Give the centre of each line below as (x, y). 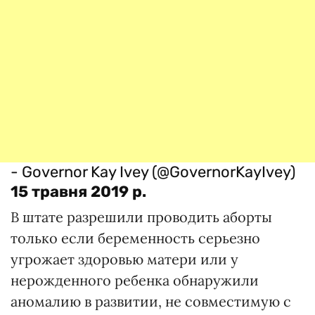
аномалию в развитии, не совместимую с (151, 301)
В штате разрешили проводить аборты (141, 217)
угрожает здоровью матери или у (124, 259)
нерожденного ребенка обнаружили (135, 280)
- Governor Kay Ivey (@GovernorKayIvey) (153, 172)
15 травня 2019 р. (78, 192)
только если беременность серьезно (135, 238)
